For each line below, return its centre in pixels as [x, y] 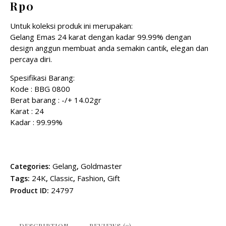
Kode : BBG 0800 [40, 89]
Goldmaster [101, 166]
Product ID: [31, 191]
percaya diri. [31, 59]
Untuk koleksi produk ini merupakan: [71, 26]
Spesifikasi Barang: [42, 78]
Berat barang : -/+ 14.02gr [56, 100]
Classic [62, 178]
